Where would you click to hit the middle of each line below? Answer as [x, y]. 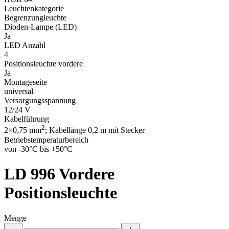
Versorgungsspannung [40, 101]
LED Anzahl [25, 45]
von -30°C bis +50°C [38, 149]
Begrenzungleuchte [35, 18]
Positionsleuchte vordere [43, 64]
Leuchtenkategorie [34, 9]
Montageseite [26, 82]
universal [19, 91]
